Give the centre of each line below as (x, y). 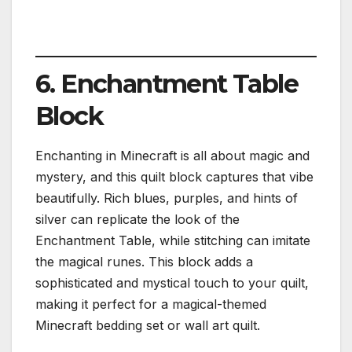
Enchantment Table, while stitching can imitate (173, 241)
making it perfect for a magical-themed (151, 304)
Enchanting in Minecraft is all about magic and (172, 156)
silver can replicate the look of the (137, 220)
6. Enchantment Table (167, 83)
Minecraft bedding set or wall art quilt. (148, 326)
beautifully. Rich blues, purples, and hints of (167, 198)
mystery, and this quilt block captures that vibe (174, 177)
